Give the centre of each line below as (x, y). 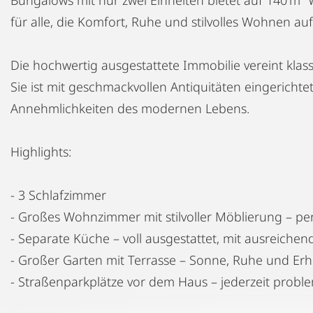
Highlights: (41, 151)
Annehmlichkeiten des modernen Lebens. (130, 108)
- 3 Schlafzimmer (58, 195)
